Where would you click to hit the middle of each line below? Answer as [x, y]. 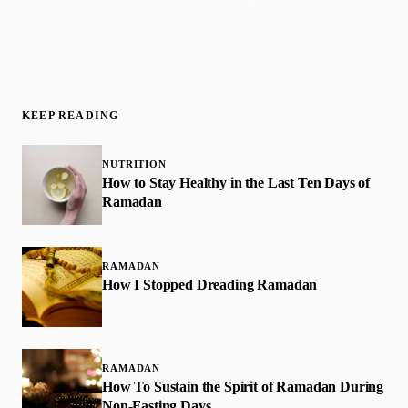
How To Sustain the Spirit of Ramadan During [243, 386]
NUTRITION [134, 163]
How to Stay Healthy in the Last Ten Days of [236, 182]
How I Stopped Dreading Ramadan [210, 284]
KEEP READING [71, 115]
